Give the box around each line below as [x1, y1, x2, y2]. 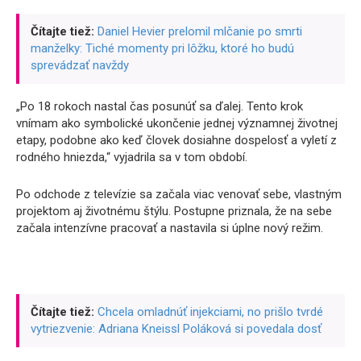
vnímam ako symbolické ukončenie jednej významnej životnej [16, 115, 338, 131]
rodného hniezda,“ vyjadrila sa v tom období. [16, 149, 247, 164]
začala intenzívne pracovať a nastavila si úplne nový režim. [16, 220, 323, 235]
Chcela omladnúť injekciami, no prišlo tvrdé [98, 304, 323, 319]
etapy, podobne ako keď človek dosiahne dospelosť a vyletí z [16, 132, 337, 147]
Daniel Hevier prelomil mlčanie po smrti [98, 23, 302, 39]
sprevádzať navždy [31, 57, 129, 73]
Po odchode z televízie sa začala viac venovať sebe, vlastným [16, 186, 342, 201]
